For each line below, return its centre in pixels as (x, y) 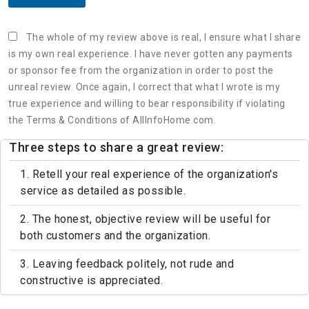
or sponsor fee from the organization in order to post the (141, 70)
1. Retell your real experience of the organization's (149, 174)
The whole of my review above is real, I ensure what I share (163, 37)
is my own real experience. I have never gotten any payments (151, 53)
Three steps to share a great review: (116, 147)
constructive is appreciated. (91, 280)
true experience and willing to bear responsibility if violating (147, 103)
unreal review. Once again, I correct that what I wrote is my (144, 87)
